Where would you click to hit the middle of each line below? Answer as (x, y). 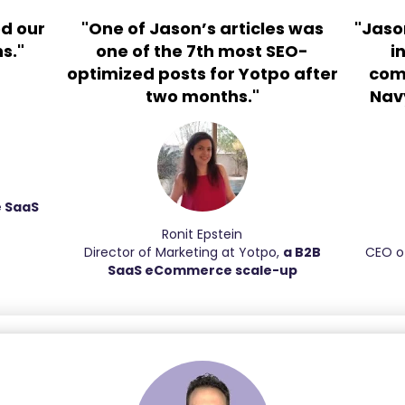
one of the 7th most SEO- (202, 51)
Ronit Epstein (202, 234)
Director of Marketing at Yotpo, (183, 252)
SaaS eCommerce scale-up (202, 270)
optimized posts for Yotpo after (202, 74)
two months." (202, 96)
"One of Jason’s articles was (202, 28)
